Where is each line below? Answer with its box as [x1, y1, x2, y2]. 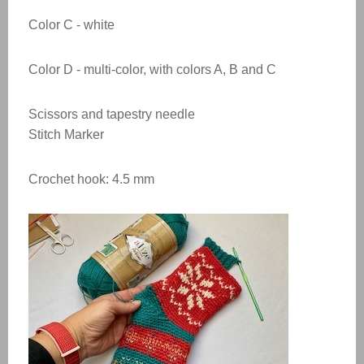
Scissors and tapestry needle [28, 107, 195, 121]
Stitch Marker [28, 128, 104, 141]
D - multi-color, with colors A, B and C [60, 63, 276, 76]
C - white [60, 18, 115, 32]
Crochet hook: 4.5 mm [28, 172, 154, 186]
